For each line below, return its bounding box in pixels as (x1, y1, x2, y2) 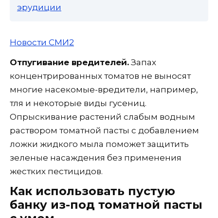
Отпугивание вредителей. (10, 57, 129, 67)
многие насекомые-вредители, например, (10, 84, 198, 94)
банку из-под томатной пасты (10, 197, 202, 212)
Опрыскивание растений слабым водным (10, 111, 195, 122)
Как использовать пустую (10, 183, 175, 198)
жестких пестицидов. (10, 166, 103, 176)
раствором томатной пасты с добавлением (10, 125, 199, 135)
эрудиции (17, 2, 61, 12)
